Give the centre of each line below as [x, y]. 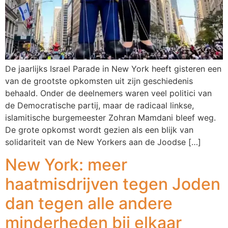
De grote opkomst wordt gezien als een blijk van [99, 130]
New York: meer [66, 165]
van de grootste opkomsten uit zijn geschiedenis [99, 81]
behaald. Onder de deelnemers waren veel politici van [108, 93]
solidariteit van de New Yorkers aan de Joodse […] [103, 142]
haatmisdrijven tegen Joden [113, 184]
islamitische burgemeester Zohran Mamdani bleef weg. [110, 117]
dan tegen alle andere [89, 203]
